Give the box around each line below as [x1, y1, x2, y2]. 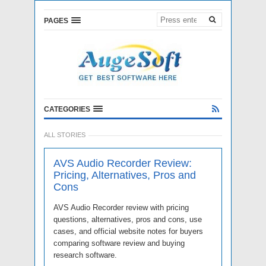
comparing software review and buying [53, 239, 185, 248]
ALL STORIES [44, 131, 85, 138]
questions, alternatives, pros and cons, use [53, 215, 202, 224]
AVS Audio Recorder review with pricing [53, 203, 189, 212]
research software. [53, 251, 117, 259]
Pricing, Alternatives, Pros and [53, 169, 196, 181]
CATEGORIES [44, 105, 90, 113]
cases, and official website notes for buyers [53, 227, 203, 236]
